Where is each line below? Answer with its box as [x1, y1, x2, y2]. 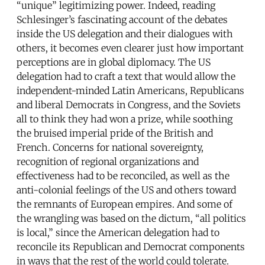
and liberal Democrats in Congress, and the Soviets [17, 99, 241, 111]
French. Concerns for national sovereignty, [17, 141, 203, 154]
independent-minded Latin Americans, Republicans [17, 85, 244, 97]
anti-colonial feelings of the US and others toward [17, 184, 236, 196]
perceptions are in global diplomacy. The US [17, 56, 211, 69]
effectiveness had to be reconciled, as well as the [17, 170, 230, 182]
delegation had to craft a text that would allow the [17, 70, 235, 83]
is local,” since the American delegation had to [17, 227, 219, 239]
